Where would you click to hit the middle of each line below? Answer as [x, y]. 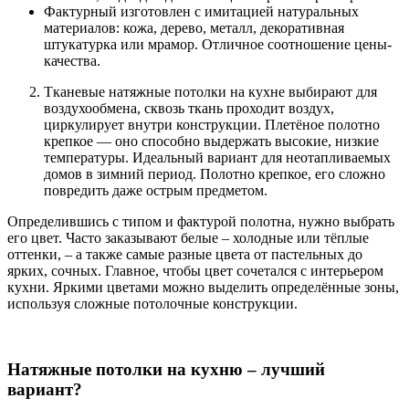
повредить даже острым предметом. [156, 190]
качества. [72, 60]
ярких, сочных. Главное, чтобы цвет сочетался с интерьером [195, 270]
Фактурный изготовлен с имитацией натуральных [201, 11]
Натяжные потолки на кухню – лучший [166, 370]
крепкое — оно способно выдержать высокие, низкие [211, 141]
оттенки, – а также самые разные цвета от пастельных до [185, 254]
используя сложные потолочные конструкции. [152, 303]
